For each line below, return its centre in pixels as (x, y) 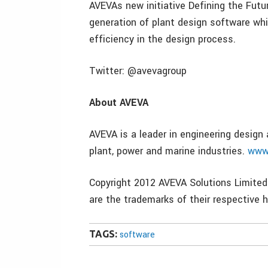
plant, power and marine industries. (168, 151)
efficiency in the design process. (162, 39)
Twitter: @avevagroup (138, 71)
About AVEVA (119, 103)
